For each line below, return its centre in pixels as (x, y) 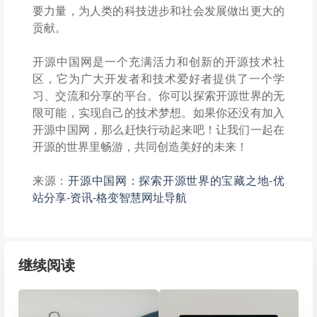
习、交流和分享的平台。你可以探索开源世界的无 (158, 95)
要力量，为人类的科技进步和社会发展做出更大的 (158, 10)
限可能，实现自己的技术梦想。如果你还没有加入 (158, 112)
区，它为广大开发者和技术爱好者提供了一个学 (158, 78)
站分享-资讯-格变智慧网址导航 (110, 197)
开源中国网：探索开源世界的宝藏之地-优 (177, 180)
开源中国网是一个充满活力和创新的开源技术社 (158, 61)
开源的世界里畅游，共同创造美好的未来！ (140, 146)
